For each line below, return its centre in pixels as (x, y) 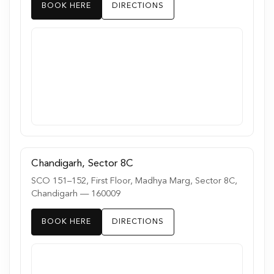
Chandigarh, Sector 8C (82, 164)
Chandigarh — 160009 (76, 194)
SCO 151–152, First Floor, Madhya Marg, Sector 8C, (134, 181)
